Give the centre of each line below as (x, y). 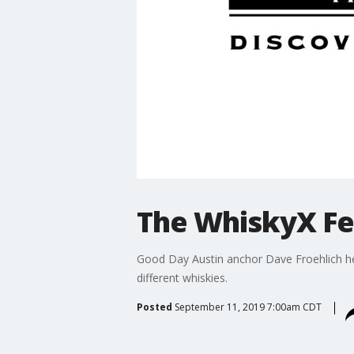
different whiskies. (182, 277)
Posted (154, 307)
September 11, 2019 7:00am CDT (248, 307)
